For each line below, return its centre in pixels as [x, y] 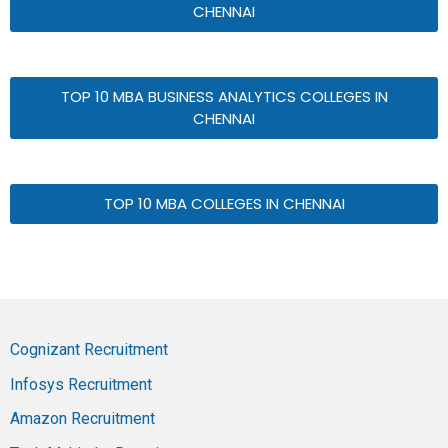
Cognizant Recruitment [89, 350]
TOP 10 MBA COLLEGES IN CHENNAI [224, 204]
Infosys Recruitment [81, 384]
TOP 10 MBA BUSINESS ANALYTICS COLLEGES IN [224, 97]
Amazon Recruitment [82, 419]
